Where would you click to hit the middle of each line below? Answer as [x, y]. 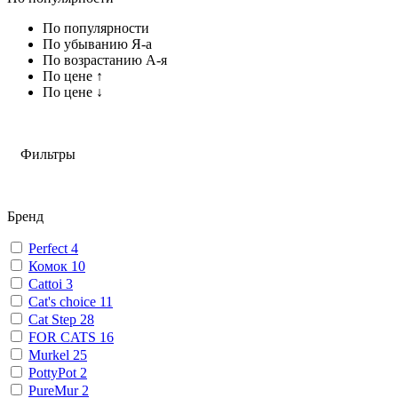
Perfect [50, 248]
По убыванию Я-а [97, 44]
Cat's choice [64, 301]
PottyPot [54, 372]
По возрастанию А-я [105, 60]
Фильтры [48, 154]
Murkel [51, 354]
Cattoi [47, 283]
